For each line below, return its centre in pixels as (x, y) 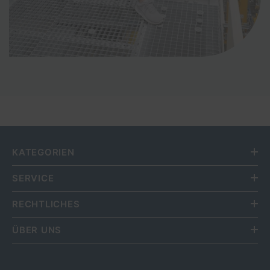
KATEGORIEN (43, 152)
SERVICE (33, 178)
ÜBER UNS (37, 230)
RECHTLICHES (46, 204)
